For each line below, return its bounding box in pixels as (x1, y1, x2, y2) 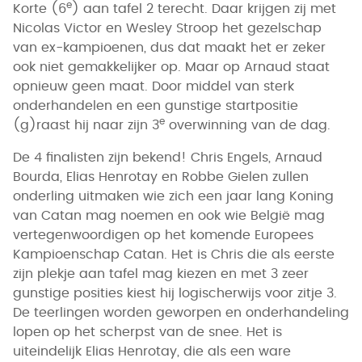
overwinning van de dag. (165, 118, 330, 132)
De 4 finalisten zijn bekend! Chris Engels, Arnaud (13, 150, 322, 164)
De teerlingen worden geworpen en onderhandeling (13, 305, 349, 319)
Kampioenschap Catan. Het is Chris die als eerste (13, 247, 335, 261)
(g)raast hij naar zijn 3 (13, 118, 159, 132)
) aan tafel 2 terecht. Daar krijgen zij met (72, 2, 336, 15)
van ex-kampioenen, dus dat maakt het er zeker (13, 40, 326, 54)
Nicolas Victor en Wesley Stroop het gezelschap (13, 21, 322, 35)
